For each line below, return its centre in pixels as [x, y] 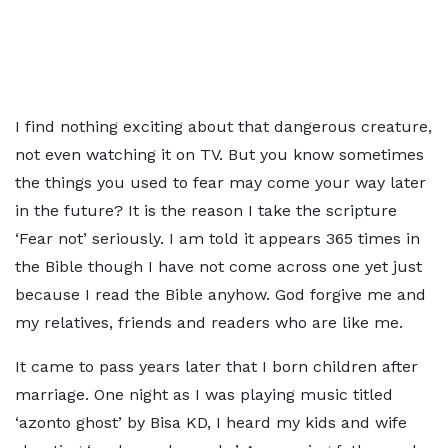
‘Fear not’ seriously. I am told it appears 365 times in [217, 238]
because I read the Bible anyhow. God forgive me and [220, 294]
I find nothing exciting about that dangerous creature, [223, 126]
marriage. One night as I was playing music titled [204, 394]
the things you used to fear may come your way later [220, 182]
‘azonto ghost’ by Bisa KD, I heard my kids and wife [211, 422]
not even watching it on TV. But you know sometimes [219, 154]
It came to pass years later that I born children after [216, 366]
